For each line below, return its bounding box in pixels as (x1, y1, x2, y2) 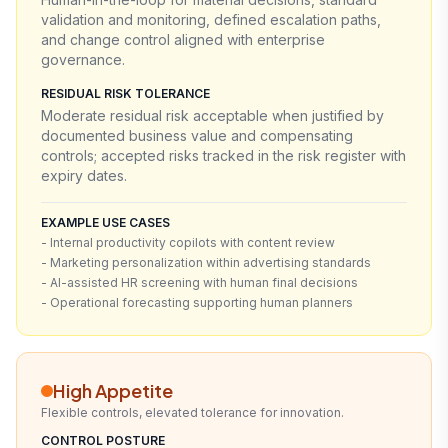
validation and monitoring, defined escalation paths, (41, 10, 381, 28)
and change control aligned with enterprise (41, 30, 325, 48)
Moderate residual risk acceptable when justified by (41, 106, 384, 124)
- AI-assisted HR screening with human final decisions (41, 274, 358, 290)
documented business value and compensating (41, 126, 353, 144)
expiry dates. (41, 166, 127, 184)
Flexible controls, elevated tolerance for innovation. (41, 404, 344, 420)
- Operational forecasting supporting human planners (41, 294, 353, 310)
